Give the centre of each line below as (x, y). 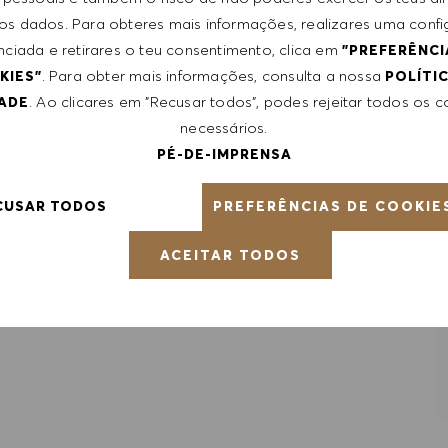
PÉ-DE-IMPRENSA (224, 154)
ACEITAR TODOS (230, 254)
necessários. (224, 127)
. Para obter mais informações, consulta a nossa (213, 75)
